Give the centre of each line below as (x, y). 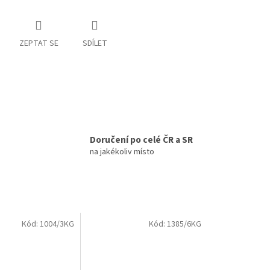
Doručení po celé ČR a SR (141, 140)
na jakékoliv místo (122, 152)
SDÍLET (95, 44)
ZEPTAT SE (39, 44)
